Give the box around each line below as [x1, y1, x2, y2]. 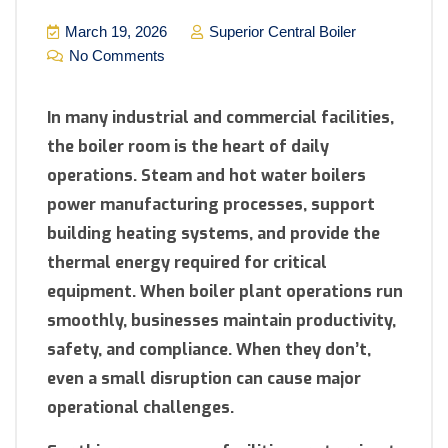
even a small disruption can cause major [47, 368, 361, 390]
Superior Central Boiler [205, 23, 356, 41]
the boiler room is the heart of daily [47, 136, 329, 158]
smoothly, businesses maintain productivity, [47, 310, 396, 332]
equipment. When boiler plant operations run [47, 281, 403, 303]
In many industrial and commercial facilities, [47, 107, 394, 129]
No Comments [65, 47, 165, 65]
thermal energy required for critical [47, 252, 327, 274]
